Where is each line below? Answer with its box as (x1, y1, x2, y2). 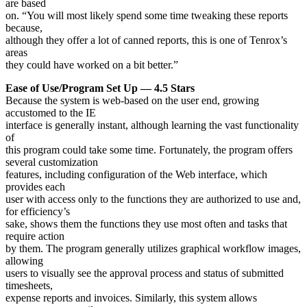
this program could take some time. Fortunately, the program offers (5, 144, 293, 156)
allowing (5, 255, 43, 267)
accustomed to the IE (5, 107, 96, 119)
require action (5, 230, 64, 243)
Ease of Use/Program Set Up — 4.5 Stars (5, 82, 195, 95)
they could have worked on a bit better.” (5, 59, 178, 71)
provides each (5, 181, 65, 193)
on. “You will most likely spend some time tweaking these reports (5, 10, 288, 22)
